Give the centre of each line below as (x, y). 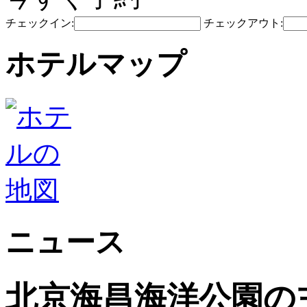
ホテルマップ (96, 64)
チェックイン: (40, 23)
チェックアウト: (243, 23)
